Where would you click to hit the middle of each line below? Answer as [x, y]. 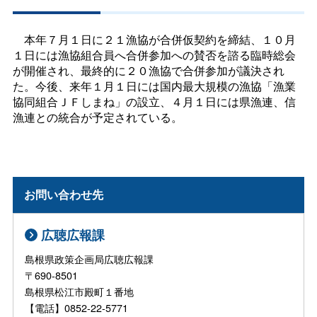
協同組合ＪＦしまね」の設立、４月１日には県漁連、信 [154, 101]
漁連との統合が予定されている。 [97, 117]
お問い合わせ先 [64, 195]
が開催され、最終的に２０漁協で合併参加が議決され [148, 70]
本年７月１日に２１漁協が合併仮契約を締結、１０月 [154, 39]
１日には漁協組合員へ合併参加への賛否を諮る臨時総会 [154, 54]
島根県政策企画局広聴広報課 [90, 258]
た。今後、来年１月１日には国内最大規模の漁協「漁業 [154, 86]
